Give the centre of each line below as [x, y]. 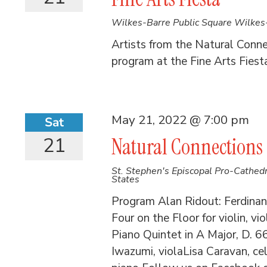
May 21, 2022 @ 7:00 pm [181, 120]
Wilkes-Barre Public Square [173, 23]
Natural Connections [187, 147]
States [126, 180]
